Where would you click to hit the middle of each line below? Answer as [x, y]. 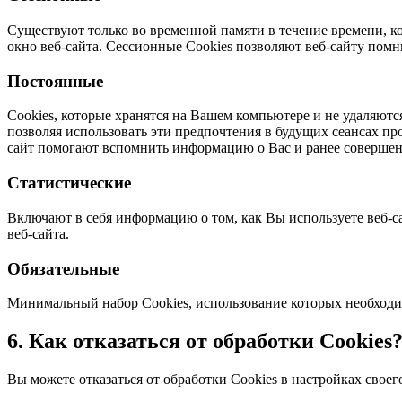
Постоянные [55, 81]
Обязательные [63, 268]
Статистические [69, 183]
